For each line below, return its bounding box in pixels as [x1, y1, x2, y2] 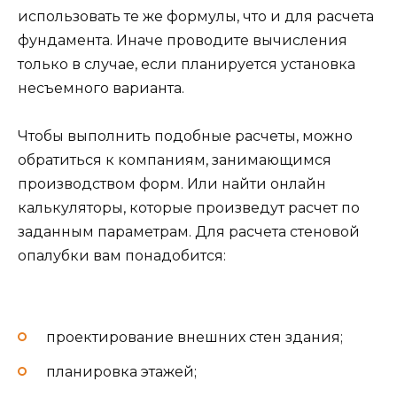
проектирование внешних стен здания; [46, 329, 343, 346]
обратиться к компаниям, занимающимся [18, 151, 331, 168]
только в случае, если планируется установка [18, 55, 355, 73]
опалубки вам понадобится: [18, 246, 226, 264]
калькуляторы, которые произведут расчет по [18, 198, 360, 216]
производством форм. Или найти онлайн [18, 175, 326, 192]
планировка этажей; [46, 362, 197, 380]
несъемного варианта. [18, 79, 184, 97]
